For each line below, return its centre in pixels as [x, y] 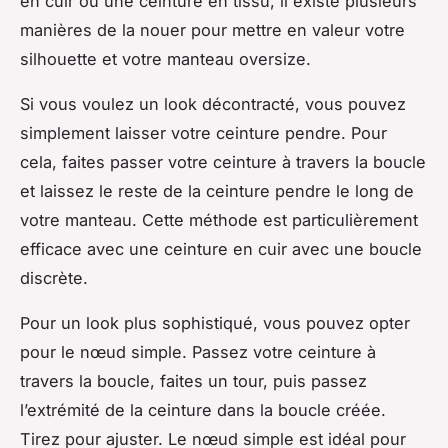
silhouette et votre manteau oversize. [165, 58]
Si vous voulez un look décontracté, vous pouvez [213, 103]
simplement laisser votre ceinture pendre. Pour [203, 132]
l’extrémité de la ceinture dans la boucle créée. [203, 409]
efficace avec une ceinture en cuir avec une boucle [221, 248]
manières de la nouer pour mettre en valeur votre [212, 29]
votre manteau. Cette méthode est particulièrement [219, 219]
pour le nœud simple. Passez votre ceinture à [198, 351]
